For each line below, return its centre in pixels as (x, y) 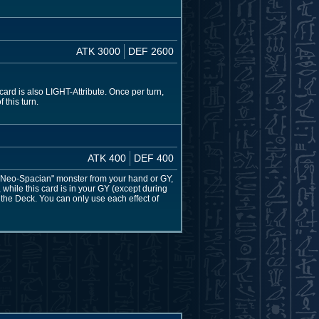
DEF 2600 (151, 51)
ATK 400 (107, 158)
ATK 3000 (98, 51)
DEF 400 (154, 158)
